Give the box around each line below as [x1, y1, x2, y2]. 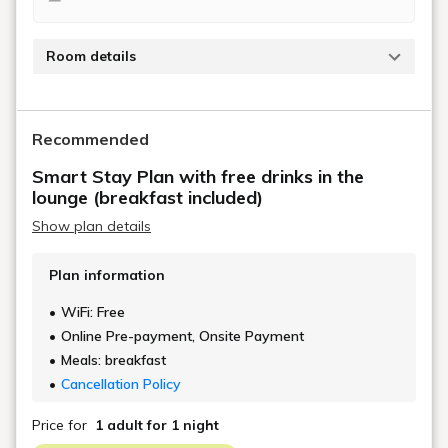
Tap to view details [49, 85, 187, 106]
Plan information [49, 265, 165, 284]
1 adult [95, 415, 143, 434]
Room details [46, 46, 136, 65]
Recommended [32, 128, 149, 149]
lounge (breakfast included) [32, 185, 263, 209]
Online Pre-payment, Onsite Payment [61, 326, 304, 345]
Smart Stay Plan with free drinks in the [32, 164, 364, 188]
